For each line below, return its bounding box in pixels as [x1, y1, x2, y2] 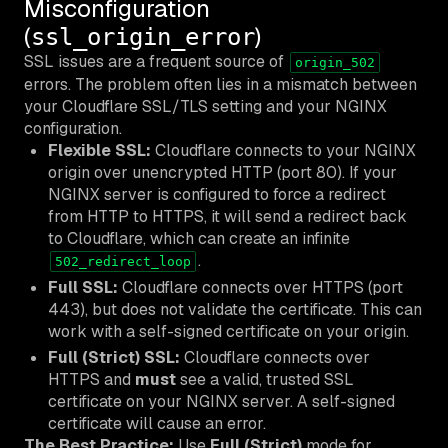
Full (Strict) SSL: [48, 346, 180, 368]
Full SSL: [48, 276, 118, 298]
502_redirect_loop [55, 253, 191, 269]
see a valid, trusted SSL [176, 368, 354, 390]
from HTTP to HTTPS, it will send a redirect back [48, 205, 407, 227]
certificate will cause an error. [48, 412, 266, 434]
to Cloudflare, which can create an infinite [48, 227, 350, 249]
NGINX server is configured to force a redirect [48, 183, 386, 205]
